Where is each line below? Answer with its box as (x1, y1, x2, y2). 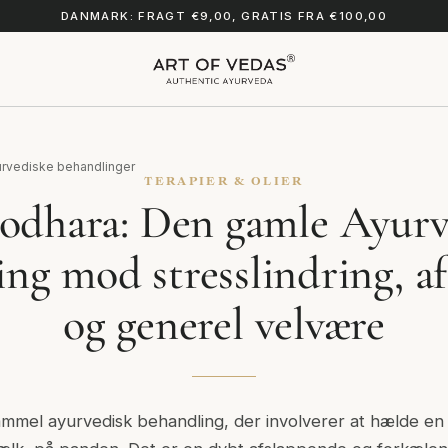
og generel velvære (63, 296, 385, 352)
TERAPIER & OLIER (144, 174, 304, 187)
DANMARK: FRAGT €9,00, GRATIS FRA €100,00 (60, 9, 388, 23)
